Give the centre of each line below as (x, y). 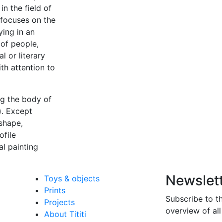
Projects (59, 202)
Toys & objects (72, 178)
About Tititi (65, 214)
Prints (55, 190)
